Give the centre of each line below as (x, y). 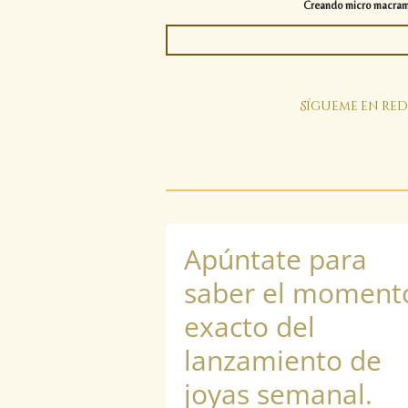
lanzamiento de (283, 360)
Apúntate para (276, 259)
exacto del (250, 326)
